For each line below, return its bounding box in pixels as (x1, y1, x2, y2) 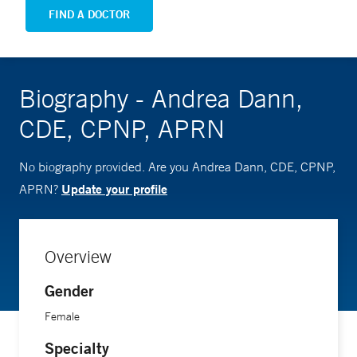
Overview (45, 246, 112, 268)
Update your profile (61, 180, 167, 198)
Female (45, 309, 80, 324)
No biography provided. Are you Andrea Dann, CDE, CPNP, (19, 159, 335, 175)
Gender (45, 280, 94, 301)
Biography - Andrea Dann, (19, 83, 303, 114)
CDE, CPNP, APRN (19, 113, 225, 144)
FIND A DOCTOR (49, 7, 130, 22)
